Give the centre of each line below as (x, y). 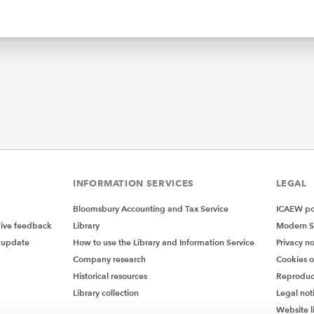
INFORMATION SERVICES (134, 183)
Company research (109, 259)
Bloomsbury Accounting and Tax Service (151, 209)
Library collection (106, 293)
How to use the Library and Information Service (164, 243)
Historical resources (110, 276)
